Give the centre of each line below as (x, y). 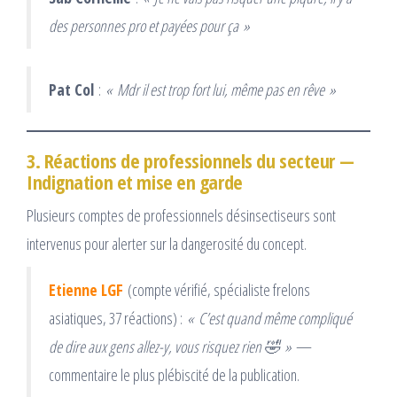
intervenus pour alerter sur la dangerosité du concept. (167, 243)
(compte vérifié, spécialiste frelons (217, 289)
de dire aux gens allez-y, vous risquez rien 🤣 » (170, 346)
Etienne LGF (86, 289)
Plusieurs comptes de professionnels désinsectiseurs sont (181, 215)
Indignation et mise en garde (135, 181)
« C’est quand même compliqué (269, 318)
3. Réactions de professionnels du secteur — (191, 160)
